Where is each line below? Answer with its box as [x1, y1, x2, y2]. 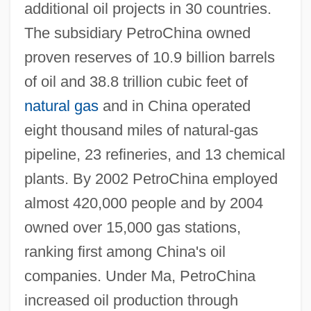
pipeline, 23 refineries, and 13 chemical [24, 145, 285, 163]
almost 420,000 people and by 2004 [24, 194, 263, 212]
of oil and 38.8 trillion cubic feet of [24, 72, 248, 90]
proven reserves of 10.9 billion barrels [24, 48, 275, 66]
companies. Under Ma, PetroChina [24, 267, 255, 285]
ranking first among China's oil [24, 242, 226, 260]
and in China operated [98, 96, 251, 115]
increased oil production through [24, 291, 238, 309]
